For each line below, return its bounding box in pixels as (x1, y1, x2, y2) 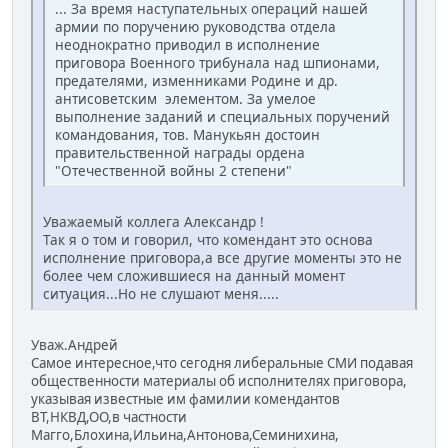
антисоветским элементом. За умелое (55, 88, 316, 108)
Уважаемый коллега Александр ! (43, 211, 264, 231)
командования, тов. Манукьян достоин (55, 124, 320, 144)
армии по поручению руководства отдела (55, 16, 336, 36)
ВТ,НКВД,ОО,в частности (31, 407, 190, 426)
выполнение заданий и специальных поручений (55, 106, 390, 126)
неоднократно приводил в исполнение (55, 34, 320, 54)
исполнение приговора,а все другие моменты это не (43, 247, 402, 267)
